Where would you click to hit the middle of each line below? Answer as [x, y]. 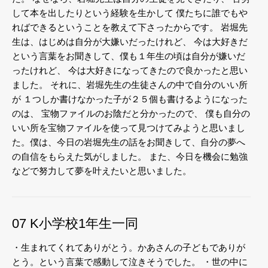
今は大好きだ [220, 41]
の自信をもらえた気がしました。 [79, 156]
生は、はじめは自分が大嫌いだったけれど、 [102, 41]
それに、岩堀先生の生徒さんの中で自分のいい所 [148, 84]
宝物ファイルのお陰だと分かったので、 [121, 113]
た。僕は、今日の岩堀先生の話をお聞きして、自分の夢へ [129, 142]
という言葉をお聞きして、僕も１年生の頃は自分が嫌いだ [129, 56]
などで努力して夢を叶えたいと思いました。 [102, 170]
